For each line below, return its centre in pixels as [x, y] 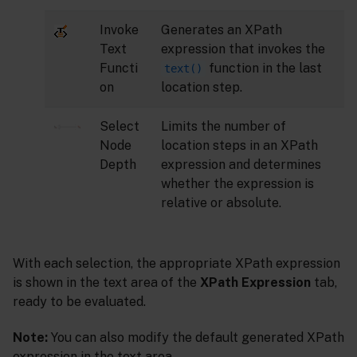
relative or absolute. [221, 202]
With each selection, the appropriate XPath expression [177, 263]
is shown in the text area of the [106, 282]
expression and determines [241, 164]
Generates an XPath [222, 29]
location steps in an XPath [239, 145]
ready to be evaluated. [79, 301]
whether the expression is [237, 183]
